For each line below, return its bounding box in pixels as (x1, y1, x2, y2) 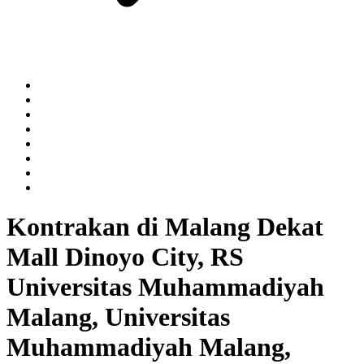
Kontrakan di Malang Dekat (6, 212, 323, 242)
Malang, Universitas (6, 302, 230, 332)
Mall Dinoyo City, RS (6, 242, 244, 272)
